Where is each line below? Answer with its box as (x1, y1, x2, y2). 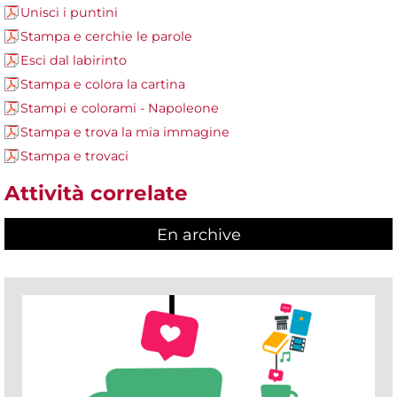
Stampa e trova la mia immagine (20, 124, 230, 141)
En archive (156, 225, 241, 245)
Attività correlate (4, 181, 188, 206)
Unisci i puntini (20, 4, 118, 21)
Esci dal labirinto (20, 52, 127, 69)
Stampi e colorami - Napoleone (20, 100, 219, 117)
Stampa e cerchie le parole (20, 28, 192, 45)
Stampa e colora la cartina (20, 76, 185, 93)
